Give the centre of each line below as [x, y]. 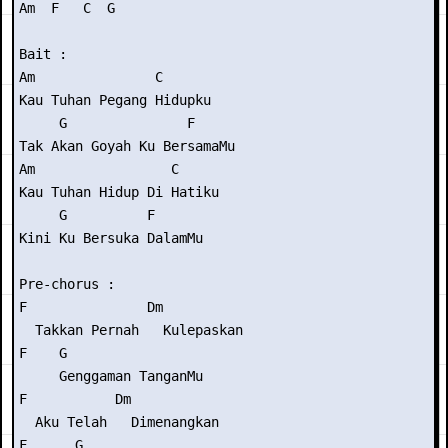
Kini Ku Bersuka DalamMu [111, 238]
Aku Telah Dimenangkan [119, 422]
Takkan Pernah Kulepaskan [131, 330]
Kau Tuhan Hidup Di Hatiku [119, 192]
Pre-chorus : [67, 284]
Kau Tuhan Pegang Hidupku [115, 100]
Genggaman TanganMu [111, 376]
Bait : [43, 54]
